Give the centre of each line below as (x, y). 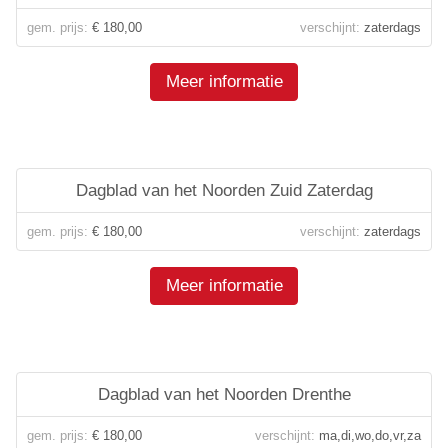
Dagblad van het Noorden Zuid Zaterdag (224, 190)
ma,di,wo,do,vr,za (368, 435)
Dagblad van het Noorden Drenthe (224, 394)
